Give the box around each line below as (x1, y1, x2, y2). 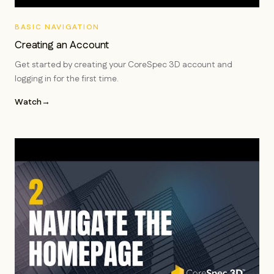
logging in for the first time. (15, 73, 119, 85)
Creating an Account (15, 38, 109, 53)
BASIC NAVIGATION (15, 22, 100, 32)
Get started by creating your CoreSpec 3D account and (15, 59, 232, 71)
